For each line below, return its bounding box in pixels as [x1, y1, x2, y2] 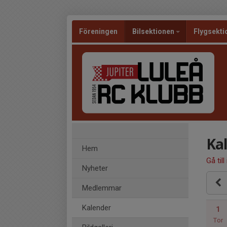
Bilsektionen [132, 27, 176, 35]
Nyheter [82, 164, 108, 173]
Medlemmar [82, 183, 122, 193]
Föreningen [79, 27, 118, 35]
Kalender [82, 203, 111, 212]
